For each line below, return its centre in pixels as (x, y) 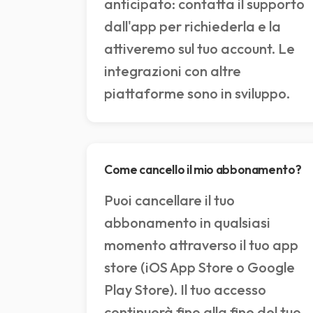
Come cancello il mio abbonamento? (203, 170)
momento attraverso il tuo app (201, 245)
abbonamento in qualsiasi (187, 223)
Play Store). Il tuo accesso (185, 290)
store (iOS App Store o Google (199, 268)
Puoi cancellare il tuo (169, 201)
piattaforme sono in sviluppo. (197, 94)
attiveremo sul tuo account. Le (199, 49)
